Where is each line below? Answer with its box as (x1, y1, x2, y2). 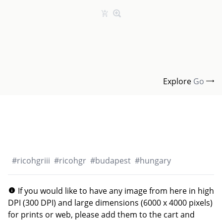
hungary (140, 155, 171, 166)
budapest (95, 155, 131, 166)
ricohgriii (17, 155, 50, 166)
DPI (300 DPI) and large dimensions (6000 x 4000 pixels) (8, 197, 213, 208)
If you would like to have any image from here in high (16, 185, 214, 196)
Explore (163, 76, 193, 87)
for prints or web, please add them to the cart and (8, 209, 195, 220)
